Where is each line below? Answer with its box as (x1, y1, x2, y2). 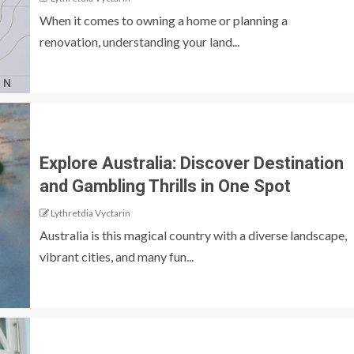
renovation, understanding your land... (40, 33, 239, 49)
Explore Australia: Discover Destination (40, 153, 344, 173)
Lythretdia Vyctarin (51, 206, 130, 219)
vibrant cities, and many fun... (40, 248, 194, 264)
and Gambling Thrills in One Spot (40, 175, 291, 196)
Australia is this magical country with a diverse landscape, (40, 227, 347, 243)
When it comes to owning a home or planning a (40, 12, 288, 28)
